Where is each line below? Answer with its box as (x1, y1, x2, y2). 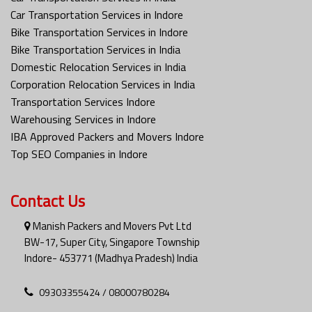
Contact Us (10, 188, 85, 213)
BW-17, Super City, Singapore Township (24, 233, 200, 250)
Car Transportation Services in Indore (10, 6, 183, 23)
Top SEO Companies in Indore (10, 145, 148, 162)
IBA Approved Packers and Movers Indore (10, 127, 204, 145)
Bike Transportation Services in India (10, 40, 180, 58)
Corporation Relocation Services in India (10, 75, 195, 93)
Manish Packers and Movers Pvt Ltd (31, 217, 192, 234)
